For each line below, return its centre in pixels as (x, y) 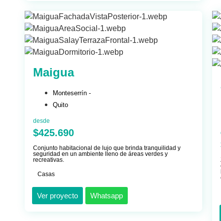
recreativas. (49, 160)
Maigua (54, 73)
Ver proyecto (57, 196)
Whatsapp (107, 196)
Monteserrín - (72, 93)
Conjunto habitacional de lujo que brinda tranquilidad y (107, 148)
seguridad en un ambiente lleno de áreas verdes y (100, 154)
